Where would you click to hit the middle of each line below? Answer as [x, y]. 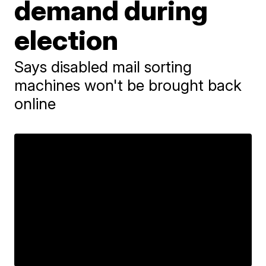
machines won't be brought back [128, 85]
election [66, 40]
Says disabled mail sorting [103, 67]
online [35, 104]
